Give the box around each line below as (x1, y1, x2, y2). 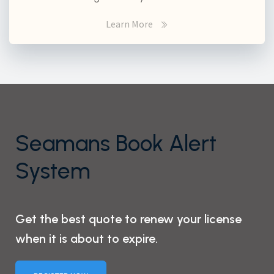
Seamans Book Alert (15, 129, 217, 157)
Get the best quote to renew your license (15, 211, 242, 226)
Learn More (105, 17, 153, 30)
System (15, 157, 91, 184)
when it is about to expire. (15, 231, 158, 246)
